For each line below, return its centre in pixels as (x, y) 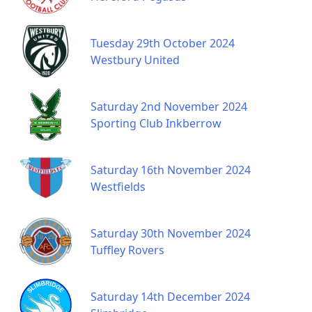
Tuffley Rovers (127, 250)
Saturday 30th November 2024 (171, 233)
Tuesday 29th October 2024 (163, 43)
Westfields (118, 186)
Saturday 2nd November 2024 (169, 106)
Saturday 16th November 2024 (171, 170)
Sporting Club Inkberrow (156, 123)
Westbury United (135, 60)
